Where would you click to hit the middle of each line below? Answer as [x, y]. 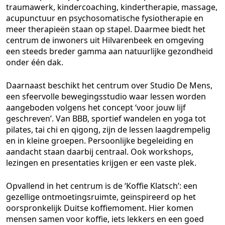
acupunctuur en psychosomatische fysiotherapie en [105, 18]
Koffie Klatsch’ [153, 186]
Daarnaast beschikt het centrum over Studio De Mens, [109, 85]
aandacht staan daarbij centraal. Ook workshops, [100, 152]
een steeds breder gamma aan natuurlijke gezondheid [109, 51]
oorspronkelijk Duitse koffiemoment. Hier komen [100, 208]
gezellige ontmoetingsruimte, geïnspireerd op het [101, 197]
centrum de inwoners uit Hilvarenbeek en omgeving [105, 40]
